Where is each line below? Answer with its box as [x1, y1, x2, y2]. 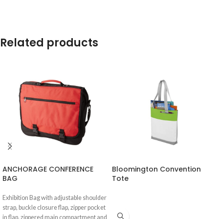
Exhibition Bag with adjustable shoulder [2, 194, 107, 201]
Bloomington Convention [112, 164, 201, 174]
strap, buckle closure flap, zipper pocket [2, 203, 106, 211]
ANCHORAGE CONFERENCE [2, 164, 93, 174]
